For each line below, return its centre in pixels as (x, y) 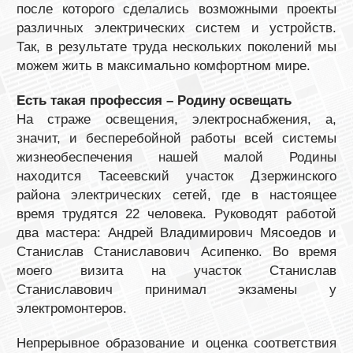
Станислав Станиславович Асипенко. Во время (176, 251)
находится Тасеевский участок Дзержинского (176, 176)
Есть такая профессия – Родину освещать (154, 100)
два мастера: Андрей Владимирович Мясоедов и (176, 232)
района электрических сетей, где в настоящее (176, 195)
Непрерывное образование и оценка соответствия (176, 343)
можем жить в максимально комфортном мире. (163, 65)
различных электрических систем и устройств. (176, 28)
